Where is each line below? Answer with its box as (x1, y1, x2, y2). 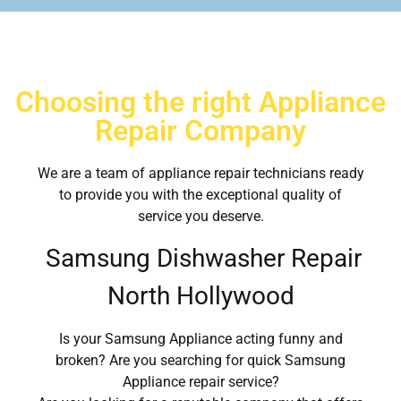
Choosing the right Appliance (15, 85, 386, 120)
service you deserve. (137, 208, 264, 226)
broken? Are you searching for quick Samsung (55, 351, 346, 369)
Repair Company (95, 114, 306, 149)
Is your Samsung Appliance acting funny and (58, 329, 343, 347)
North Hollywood (107, 281, 294, 311)
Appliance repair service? (122, 372, 279, 390)
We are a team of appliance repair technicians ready (37, 165, 364, 183)
